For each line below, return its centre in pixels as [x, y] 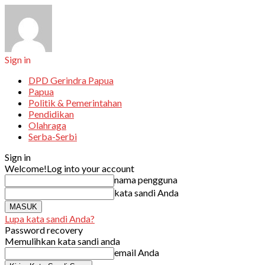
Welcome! [26, 168]
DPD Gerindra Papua [71, 80]
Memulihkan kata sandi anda [62, 241]
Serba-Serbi [53, 136]
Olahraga [47, 125]
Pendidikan [51, 114]
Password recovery [44, 230]
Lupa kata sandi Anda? [50, 219]
